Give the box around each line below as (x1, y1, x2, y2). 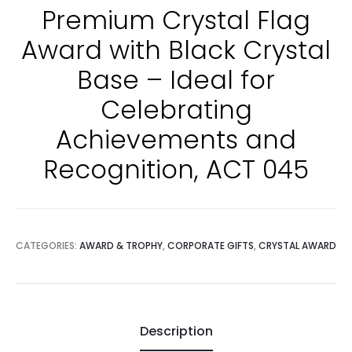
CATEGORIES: (16, 239, 79, 253)
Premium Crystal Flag (42, 2, 310, 38)
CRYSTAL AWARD (258, 239, 336, 253)
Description (139, 322, 213, 341)
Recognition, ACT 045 (43, 152, 309, 188)
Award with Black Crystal (21, 32, 331, 68)
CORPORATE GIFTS (167, 239, 254, 253)
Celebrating (100, 92, 252, 128)
